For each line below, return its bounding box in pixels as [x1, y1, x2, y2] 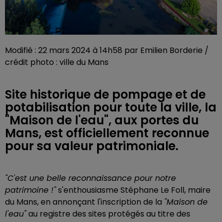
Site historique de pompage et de [5, 86, 206, 103]
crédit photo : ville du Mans [5, 56, 109, 68]
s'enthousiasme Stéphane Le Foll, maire [56, 184, 211, 196]
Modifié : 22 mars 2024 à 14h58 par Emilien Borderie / [5, 44, 209, 56]
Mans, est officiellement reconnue [5, 124, 209, 141]
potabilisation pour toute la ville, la [5, 99, 217, 115]
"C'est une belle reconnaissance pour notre [5, 172, 176, 184]
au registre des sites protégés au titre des [26, 208, 190, 220]
